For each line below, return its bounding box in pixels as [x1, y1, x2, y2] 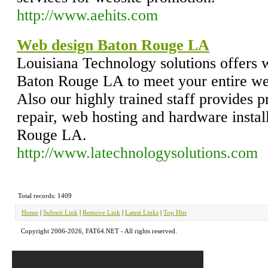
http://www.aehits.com [17, 7, 158, 24]
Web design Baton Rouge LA [17, 36, 209, 54]
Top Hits [163, 209, 187, 216]
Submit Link [43, 209, 78, 216]
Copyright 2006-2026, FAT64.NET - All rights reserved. [21, 227, 177, 234]
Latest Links [125, 209, 159, 216]
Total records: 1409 [17, 192, 72, 199]
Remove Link [83, 209, 120, 216]
